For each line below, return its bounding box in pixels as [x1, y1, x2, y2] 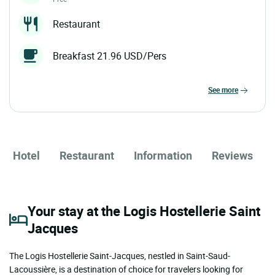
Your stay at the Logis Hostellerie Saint [28, 201, 260, 220]
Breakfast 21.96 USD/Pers [53, 49, 166, 63]
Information [134, 147, 192, 163]
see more [212, 85, 238, 95]
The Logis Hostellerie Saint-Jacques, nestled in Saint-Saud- [9, 249, 230, 261]
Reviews [212, 147, 253, 163]
